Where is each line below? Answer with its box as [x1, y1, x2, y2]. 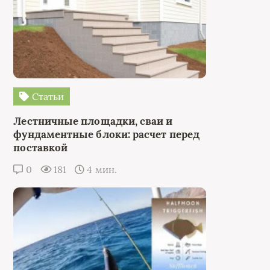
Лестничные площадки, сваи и [13, 114, 173, 128]
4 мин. [84, 163, 117, 175]
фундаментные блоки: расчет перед [13, 127, 199, 141]
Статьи [29, 90, 64, 102]
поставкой [13, 140, 68, 154]
